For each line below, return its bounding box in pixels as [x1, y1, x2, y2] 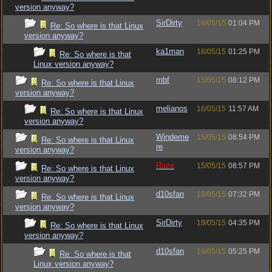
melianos [156, 104, 188, 113]
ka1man [156, 47, 184, 56]
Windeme [156, 132, 189, 141]
